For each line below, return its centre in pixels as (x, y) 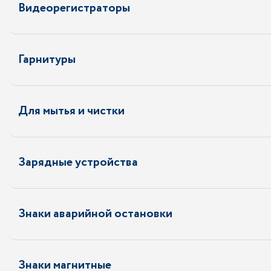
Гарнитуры (47, 60)
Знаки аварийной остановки (95, 214)
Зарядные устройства (78, 162)
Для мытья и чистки (71, 111)
